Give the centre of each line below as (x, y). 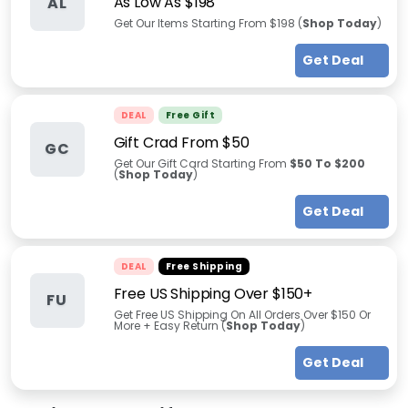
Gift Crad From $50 (181, 143)
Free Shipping (204, 266)
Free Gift (190, 115)
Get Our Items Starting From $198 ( (208, 23)
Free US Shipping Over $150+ (213, 294)
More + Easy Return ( (169, 326)
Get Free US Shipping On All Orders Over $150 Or (242, 315)
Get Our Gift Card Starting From (201, 163)
